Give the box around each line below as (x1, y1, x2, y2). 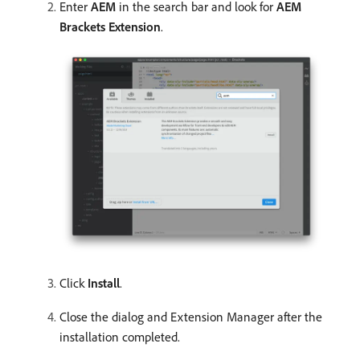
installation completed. (59, 329, 180, 346)
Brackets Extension (59, 18, 161, 35)
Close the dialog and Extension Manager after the (59, 309, 322, 325)
